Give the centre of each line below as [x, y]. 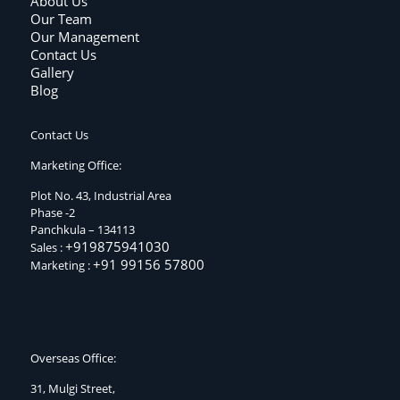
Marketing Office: [75, 165]
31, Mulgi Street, [72, 388]
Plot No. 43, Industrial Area [100, 196]
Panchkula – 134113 [82, 229]
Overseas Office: [73, 358]
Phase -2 [52, 212]
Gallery [52, 72]
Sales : [47, 247]
